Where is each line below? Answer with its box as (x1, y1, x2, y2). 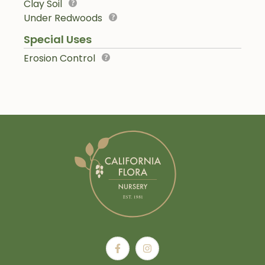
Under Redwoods (24, 11, 102, 25)
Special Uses (24, 31, 92, 47)
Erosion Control (24, 51, 95, 66)
